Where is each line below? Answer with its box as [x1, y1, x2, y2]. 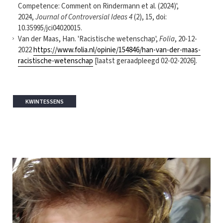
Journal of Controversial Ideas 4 [35, 11, 132, 22]
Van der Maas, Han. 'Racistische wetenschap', [18, 33, 159, 44]
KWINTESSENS [25, 97, 64, 106]
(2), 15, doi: [132, 11, 167, 22]
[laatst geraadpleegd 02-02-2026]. [93, 55, 199, 66]
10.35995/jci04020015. [18, 22, 82, 33]
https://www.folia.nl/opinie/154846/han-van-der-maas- [33, 44, 201, 55]
